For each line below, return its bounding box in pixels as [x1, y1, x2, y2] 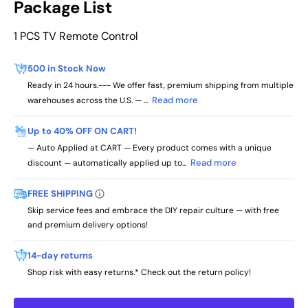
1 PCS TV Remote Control [14, 29, 138, 44]
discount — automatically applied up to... [27, 157, 190, 169]
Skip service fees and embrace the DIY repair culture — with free [27, 205, 279, 217]
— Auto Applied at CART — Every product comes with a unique [27, 142, 272, 154]
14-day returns [27, 250, 93, 262]
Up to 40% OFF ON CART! [27, 125, 137, 137]
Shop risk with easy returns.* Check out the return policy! [27, 267, 251, 278]
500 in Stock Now [27, 63, 106, 75]
